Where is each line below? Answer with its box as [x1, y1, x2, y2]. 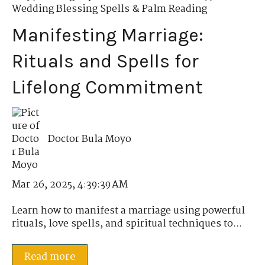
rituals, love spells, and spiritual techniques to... [12, 216, 242, 232]
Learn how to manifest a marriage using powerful [12, 203, 245, 219]
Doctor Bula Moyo [48, 131, 132, 147]
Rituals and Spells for [12, 50, 199, 72]
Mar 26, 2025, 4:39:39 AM [12, 177, 128, 193]
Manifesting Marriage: [12, 24, 203, 46]
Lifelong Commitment [12, 76, 203, 98]
